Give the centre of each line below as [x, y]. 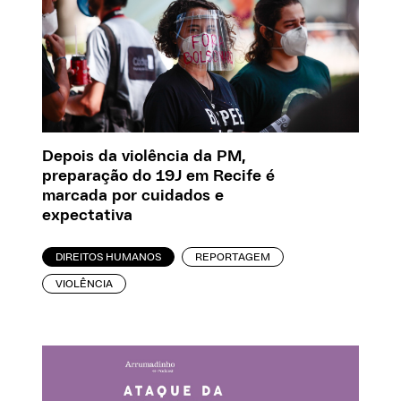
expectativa [88, 215]
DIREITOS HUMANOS [109, 256]
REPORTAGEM [233, 256]
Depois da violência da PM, [145, 156]
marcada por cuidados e [133, 196]
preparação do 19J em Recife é [159, 176]
